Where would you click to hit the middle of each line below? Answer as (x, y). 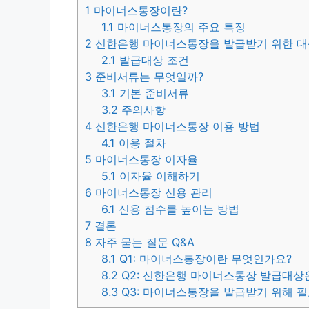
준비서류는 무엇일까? (148, 77)
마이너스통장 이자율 (145, 160)
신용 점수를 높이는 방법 (178, 209)
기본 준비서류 (153, 93)
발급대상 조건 (153, 60)
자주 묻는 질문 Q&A (143, 242)
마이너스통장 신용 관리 (152, 193)
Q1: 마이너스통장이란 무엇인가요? (204, 259)
